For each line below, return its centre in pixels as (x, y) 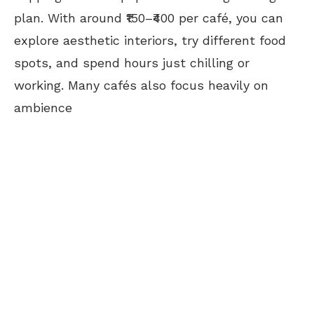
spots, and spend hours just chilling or (132, 62)
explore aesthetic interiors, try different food (150, 40)
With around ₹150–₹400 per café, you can (163, 18)
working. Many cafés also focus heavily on (141, 85)
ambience (43, 107)
